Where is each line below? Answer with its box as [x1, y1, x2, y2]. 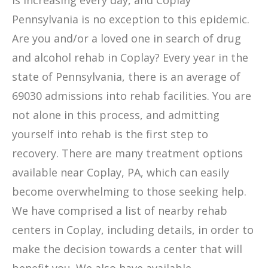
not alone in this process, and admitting [12, 108, 220, 122]
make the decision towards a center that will [12, 242, 242, 256]
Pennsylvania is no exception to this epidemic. [12, 12, 249, 26]
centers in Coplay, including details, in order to [12, 223, 254, 237]
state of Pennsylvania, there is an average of [12, 69, 240, 84]
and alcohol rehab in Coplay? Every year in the [12, 50, 248, 65]
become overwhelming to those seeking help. [12, 184, 246, 199]
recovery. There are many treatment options [12, 146, 243, 160]
